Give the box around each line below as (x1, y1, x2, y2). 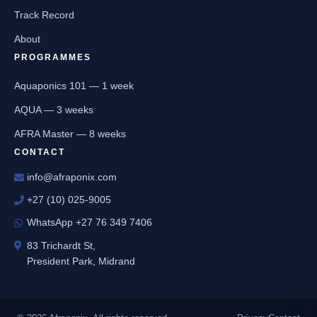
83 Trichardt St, (27, 240, 96, 252)
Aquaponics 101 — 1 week (14, 80, 134, 92)
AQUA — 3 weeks (14, 104, 93, 116)
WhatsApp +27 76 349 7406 (27, 217, 152, 229)
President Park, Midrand (27, 255, 135, 267)
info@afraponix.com (27, 171, 117, 183)
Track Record (14, 9, 74, 21)
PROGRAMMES (14, 52, 91, 63)
